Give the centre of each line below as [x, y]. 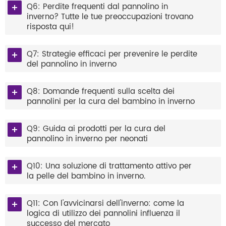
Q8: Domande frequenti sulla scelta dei [101, 92]
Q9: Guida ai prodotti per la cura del [96, 129]
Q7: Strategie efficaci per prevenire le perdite [112, 54]
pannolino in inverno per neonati [87, 139]
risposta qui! [50, 27]
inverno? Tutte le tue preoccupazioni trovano [110, 17]
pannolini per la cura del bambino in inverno [111, 102]
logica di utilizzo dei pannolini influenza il [103, 214]
